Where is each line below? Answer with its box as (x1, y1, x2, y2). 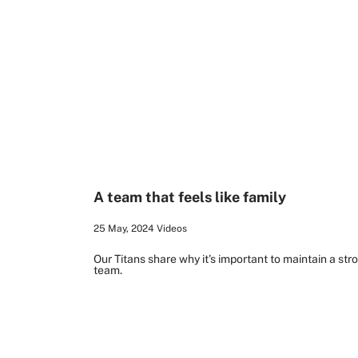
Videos (157, 222, 187, 234)
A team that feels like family (93, 189, 286, 206)
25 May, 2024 (93, 222, 154, 234)
